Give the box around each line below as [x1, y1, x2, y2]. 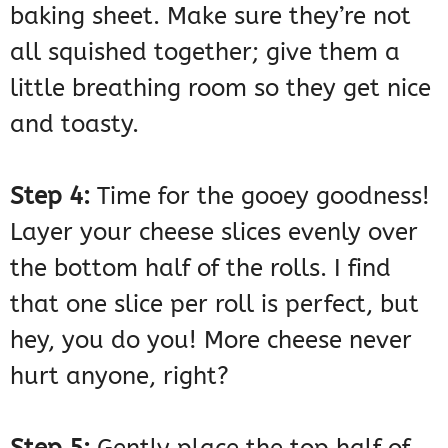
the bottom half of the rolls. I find [10, 253, 391, 282]
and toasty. [10, 109, 139, 138]
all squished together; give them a [10, 37, 400, 66]
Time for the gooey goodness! [90, 181, 430, 210]
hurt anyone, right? [10, 361, 229, 390]
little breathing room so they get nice [10, 73, 431, 102]
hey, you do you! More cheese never [10, 325, 412, 354]
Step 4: [10, 181, 90, 210]
